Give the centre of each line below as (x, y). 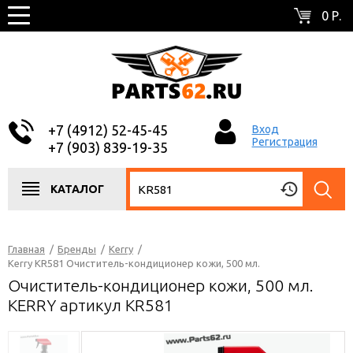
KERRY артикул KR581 (91, 305)
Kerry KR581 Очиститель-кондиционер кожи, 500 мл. (134, 263)
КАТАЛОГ (77, 189)
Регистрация (284, 142)
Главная (26, 249)
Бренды (77, 249)
